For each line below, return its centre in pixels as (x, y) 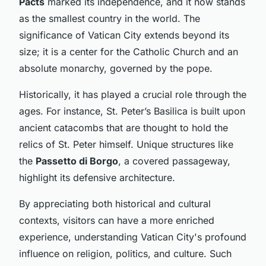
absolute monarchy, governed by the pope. (116, 68)
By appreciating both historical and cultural (115, 203)
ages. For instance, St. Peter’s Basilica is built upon (132, 111)
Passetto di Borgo (77, 161)
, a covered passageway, (174, 161)
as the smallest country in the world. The (110, 18)
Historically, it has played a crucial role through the (133, 94)
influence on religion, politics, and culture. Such (125, 253)
